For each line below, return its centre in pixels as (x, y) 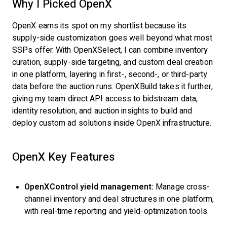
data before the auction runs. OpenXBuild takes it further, (112, 86)
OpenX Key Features (63, 157)
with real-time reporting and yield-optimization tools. (117, 211)
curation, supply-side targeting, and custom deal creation (112, 62)
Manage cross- (182, 187)
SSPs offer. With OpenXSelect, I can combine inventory (110, 50)
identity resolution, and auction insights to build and (102, 111)
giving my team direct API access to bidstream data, (105, 99)
